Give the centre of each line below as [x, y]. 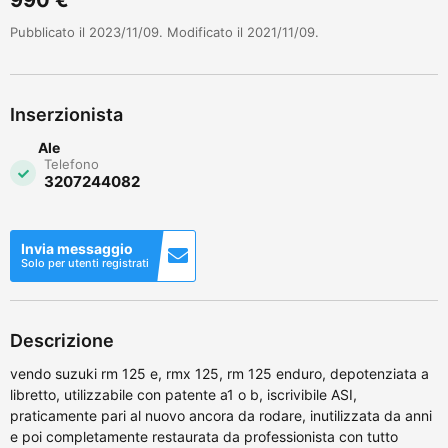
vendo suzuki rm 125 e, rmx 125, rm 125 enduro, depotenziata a [219, 373]
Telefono [71, 163]
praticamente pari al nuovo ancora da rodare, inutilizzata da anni [221, 415]
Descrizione [62, 340]
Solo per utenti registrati [85, 262]
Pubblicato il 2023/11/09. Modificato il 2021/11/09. [164, 31]
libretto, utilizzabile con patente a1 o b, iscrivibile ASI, [183, 394]
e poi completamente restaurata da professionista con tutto [204, 436]
